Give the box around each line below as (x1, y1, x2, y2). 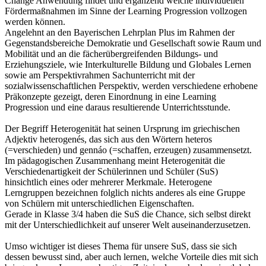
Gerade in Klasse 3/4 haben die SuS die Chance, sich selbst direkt (5, 208, 251, 219)
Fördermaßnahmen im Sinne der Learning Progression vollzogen (5, 5, 247, 16)
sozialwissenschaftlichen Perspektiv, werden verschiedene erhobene (5, 80, 258, 91)
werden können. (5, 16, 65, 27)
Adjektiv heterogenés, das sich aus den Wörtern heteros (5, 134, 212, 144)
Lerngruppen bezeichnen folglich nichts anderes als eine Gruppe (5, 187, 245, 198)
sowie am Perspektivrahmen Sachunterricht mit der (5, 69, 195, 80)
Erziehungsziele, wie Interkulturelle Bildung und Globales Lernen (5, 59, 251, 69)
